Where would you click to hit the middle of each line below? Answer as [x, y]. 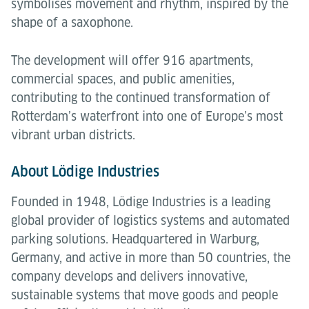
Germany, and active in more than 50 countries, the [151, 258]
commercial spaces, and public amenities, [123, 79]
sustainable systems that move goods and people [144, 295]
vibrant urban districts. [73, 135]
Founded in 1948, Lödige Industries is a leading [141, 202]
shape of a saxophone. [72, 22]
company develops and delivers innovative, [129, 276]
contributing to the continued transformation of [141, 98]
